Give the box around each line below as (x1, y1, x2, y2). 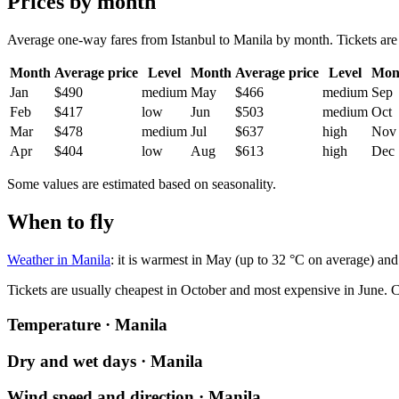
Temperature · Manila (7, 314, 167, 334)
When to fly (7, 210, 114, 234)
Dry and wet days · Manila (7, 351, 203, 370)
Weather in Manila (7, 252, 110, 268)
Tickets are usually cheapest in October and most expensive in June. (7, 282, 387, 298)
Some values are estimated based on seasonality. (7, 176, 276, 192)
